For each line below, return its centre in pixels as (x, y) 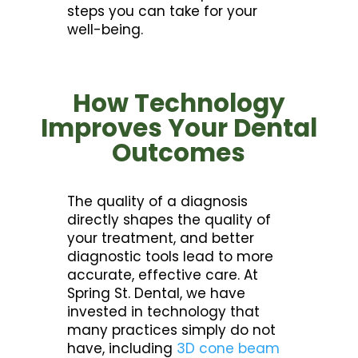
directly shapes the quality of (169, 220)
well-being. (105, 30)
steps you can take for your (163, 12)
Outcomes (179, 153)
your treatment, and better (161, 239)
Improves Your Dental (179, 128)
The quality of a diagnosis (158, 202)
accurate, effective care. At (163, 275)
